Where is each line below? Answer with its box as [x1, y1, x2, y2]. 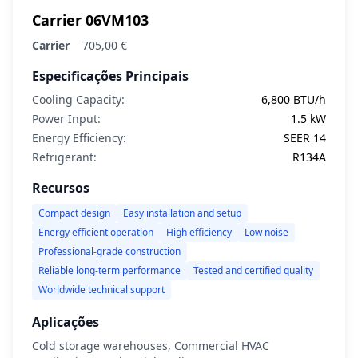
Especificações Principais [32, 67, 189, 85]
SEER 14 [284, 130, 326, 145]
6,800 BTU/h [261, 92, 326, 107]
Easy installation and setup [123, 206, 241, 220]
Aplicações [32, 313, 99, 331]
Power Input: [32, 111, 101, 126]
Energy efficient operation [38, 225, 153, 239]
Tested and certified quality [193, 264, 313, 277]
